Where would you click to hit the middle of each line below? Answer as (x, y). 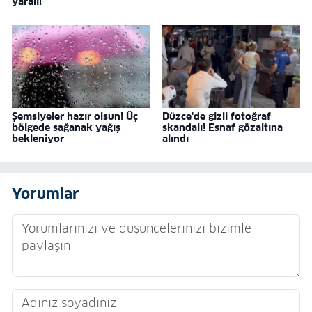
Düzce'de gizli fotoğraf (216, 116)
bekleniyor (38, 138)
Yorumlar (46, 194)
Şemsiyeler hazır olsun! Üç (75, 116)
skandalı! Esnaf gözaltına (222, 127)
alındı (175, 138)
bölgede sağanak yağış (66, 127)
